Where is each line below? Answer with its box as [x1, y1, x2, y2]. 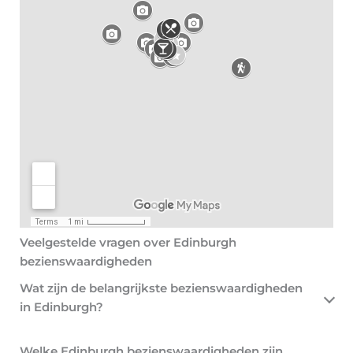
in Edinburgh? [20, 300, 103, 315]
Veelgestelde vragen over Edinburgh [20, 236, 236, 251]
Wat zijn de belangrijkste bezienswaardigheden [20, 281, 303, 296]
